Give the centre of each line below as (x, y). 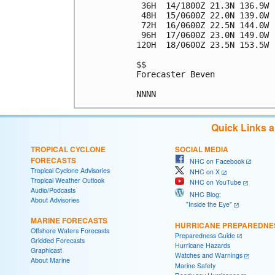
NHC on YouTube (213, 182)
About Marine (50, 260)
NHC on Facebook (214, 161)
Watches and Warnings (209, 255)
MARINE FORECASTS (69, 220)
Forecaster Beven (176, 74)
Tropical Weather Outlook (68, 180)
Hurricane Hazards (203, 246)
